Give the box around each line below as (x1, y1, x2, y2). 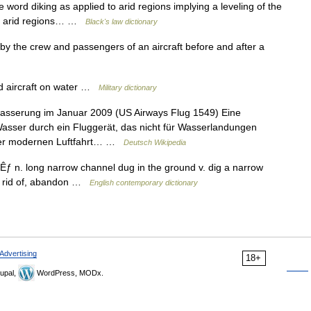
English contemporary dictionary (90, 178, 198, 187)
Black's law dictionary (85, 17, 158, 26)
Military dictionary (99, 83, 157, 92)
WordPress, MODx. (35, 269, 103, 277)
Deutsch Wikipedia (124, 138, 186, 146)
